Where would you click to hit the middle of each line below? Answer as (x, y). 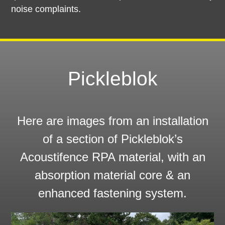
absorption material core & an (113, 175)
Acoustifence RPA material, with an (113, 157)
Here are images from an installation (113, 121)
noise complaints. (46, 9)
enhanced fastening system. (113, 193)
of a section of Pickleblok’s (113, 139)
